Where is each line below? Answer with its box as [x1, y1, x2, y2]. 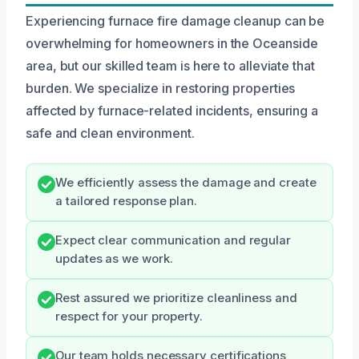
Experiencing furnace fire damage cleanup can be [26, 13, 325, 30]
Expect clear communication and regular [55, 233, 291, 248]
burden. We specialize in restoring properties [26, 80, 296, 97]
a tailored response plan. [55, 194, 197, 209]
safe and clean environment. [26, 125, 195, 142]
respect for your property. [55, 309, 203, 325]
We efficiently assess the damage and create [55, 175, 317, 191]
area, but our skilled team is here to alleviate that [26, 58, 315, 75]
